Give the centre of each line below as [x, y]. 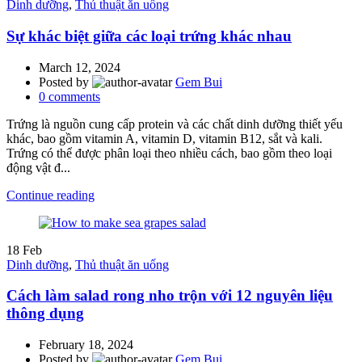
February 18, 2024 [86, 345]
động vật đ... [38, 167]
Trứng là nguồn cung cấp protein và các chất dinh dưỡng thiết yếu [175, 124]
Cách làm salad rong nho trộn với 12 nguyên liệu [170, 296]
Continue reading [51, 195]
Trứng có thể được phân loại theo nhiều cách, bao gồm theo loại [169, 153]
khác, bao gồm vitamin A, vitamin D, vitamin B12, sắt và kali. [164, 138]
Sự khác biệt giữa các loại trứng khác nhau [149, 36]
